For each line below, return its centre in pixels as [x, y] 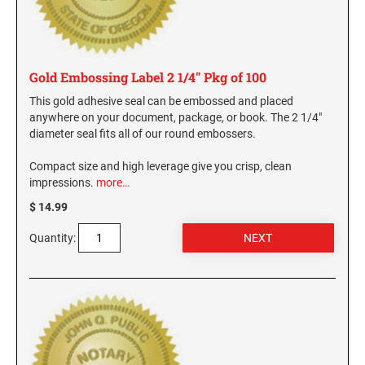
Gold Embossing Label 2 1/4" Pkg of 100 [148, 77]
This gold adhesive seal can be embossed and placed [161, 101]
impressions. [63, 183]
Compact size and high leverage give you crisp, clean [161, 167]
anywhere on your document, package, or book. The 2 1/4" [176, 118]
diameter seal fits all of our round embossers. [143, 134]
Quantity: [53, 238]
